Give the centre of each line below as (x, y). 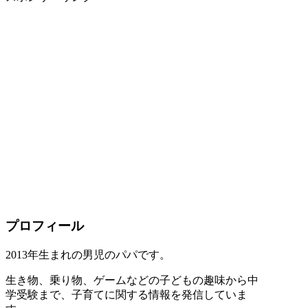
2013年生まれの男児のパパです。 (88, 255)
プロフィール (45, 226)
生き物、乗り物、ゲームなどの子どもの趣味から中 (132, 280)
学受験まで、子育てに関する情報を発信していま (126, 295)
